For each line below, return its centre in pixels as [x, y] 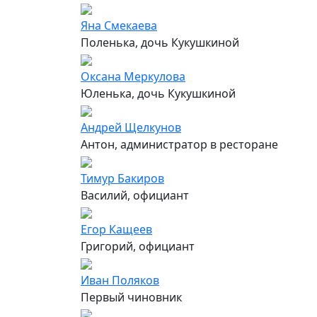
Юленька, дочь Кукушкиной [158, 93]
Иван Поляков [120, 280]
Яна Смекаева [119, 25]
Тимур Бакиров [122, 178]
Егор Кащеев [116, 229]
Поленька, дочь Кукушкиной [160, 42]
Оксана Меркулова [133, 76]
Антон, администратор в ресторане [179, 144]
